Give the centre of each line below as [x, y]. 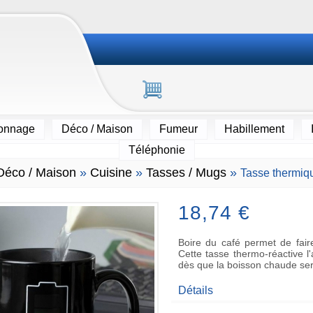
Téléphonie [156, 150]
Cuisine [111, 173]
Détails [196, 290]
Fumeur [178, 129]
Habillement [254, 129]
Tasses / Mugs [186, 173]
